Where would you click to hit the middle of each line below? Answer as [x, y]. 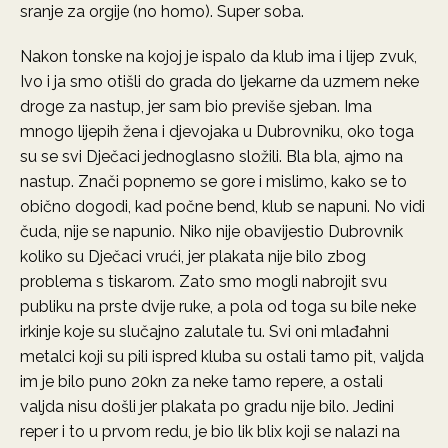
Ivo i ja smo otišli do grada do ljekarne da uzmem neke [219, 81]
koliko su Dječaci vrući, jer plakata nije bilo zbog [193, 256]
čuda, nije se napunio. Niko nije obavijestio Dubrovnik [211, 231]
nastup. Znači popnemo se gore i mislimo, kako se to [213, 181]
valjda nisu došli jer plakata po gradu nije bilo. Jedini [207, 406]
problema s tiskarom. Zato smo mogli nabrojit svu [203, 281]
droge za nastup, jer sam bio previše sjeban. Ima [196, 106]
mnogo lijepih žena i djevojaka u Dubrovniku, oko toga [217, 131]
